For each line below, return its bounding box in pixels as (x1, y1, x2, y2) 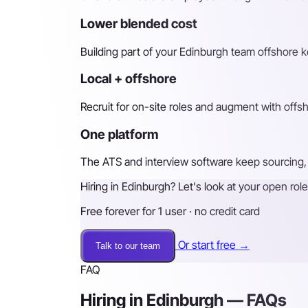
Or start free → (178, 238, 250, 252)
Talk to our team (96, 241, 160, 252)
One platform (80, 126, 158, 142)
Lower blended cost (80, 15, 197, 32)
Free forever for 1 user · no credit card (80, 204, 260, 219)
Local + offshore (80, 71, 177, 87)
